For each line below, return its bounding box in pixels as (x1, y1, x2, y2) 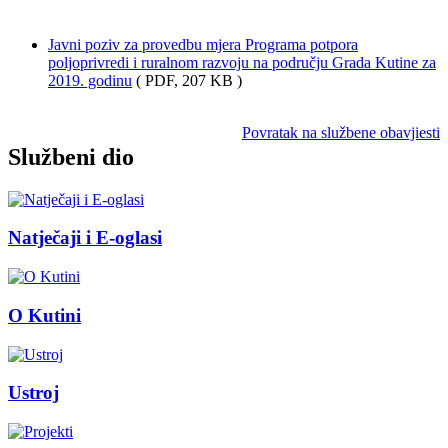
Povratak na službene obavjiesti (242, 123, 440, 141)
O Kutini (8, 304, 81, 326)
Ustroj (8, 382, 59, 404)
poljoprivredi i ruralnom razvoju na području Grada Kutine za (48, 53, 436, 71)
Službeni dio (8, 143, 134, 170)
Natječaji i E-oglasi (8, 227, 162, 249)
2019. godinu (48, 71, 132, 89)
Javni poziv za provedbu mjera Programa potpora (48, 35, 358, 53)
